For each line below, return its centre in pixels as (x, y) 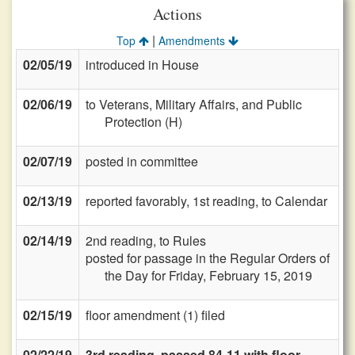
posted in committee (142, 161)
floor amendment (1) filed (155, 315)
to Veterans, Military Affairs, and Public (194, 104)
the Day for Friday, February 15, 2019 (208, 275)
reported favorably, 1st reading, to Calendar (206, 201)
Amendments (193, 40)
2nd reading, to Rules (146, 240)
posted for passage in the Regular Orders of (208, 258)
